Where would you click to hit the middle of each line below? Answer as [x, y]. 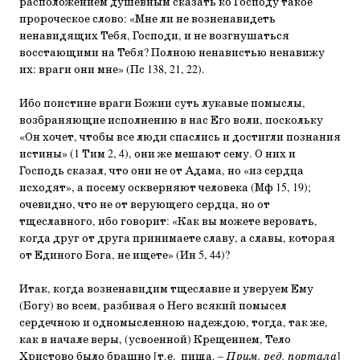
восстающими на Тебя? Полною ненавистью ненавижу [172, 53]
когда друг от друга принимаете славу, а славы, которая [177, 239]
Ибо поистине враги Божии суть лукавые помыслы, [162, 104]
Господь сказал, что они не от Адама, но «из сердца [162, 171]
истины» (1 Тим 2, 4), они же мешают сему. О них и [157, 154]
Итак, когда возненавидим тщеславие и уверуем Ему [166, 289]
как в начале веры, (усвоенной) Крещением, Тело [155, 340]
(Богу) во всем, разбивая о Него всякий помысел [153, 306]
